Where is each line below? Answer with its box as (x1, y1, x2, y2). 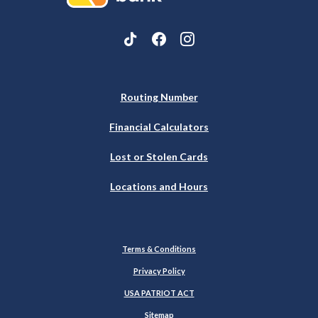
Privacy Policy (133, 265, 185, 275)
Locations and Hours (110, 180, 208, 192)
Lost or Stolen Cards (110, 150, 208, 163)
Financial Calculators (109, 120, 209, 133)
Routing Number (120, 90, 198, 103)
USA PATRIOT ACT (124, 287, 194, 297)
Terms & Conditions (122, 243, 196, 253)
